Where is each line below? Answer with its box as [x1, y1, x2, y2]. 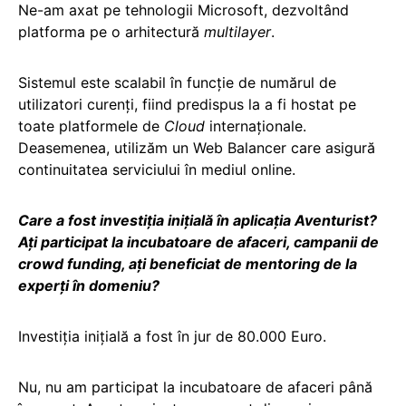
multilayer [204, 22, 271, 41]
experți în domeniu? [18, 275, 159, 295]
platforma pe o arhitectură [18, 22, 204, 41]
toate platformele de [18, 116, 164, 135]
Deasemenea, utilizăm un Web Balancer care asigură [18, 138, 375, 157]
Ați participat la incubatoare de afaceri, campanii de [18, 232, 379, 251]
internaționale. [205, 116, 306, 135]
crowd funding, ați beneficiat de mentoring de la [18, 254, 357, 273]
